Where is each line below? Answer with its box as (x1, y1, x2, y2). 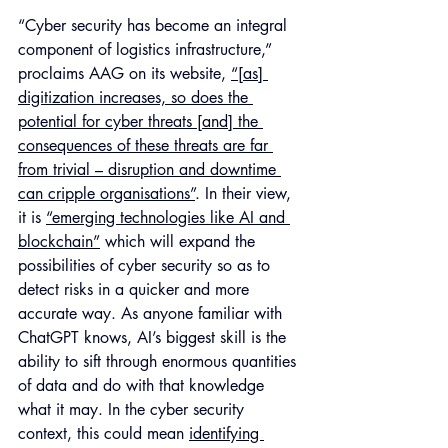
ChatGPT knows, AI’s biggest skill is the (18, 326, 291, 348)
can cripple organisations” (18, 182, 195, 204)
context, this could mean (18, 422, 189, 444)
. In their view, (195, 182, 296, 204)
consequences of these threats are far (18, 134, 273, 156)
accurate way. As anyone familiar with (18, 302, 287, 324)
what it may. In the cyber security (18, 398, 249, 420)
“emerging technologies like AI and (46, 206, 290, 228)
